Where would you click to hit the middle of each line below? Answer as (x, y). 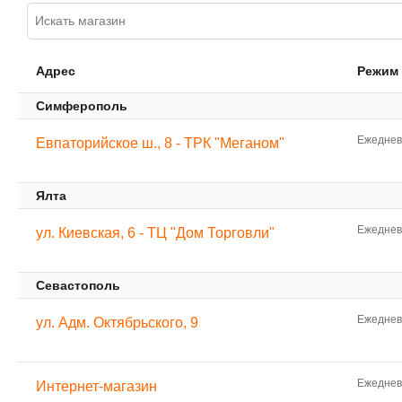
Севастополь (78, 286)
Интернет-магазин (96, 387)
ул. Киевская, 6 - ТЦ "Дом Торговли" (155, 233)
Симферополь (82, 106)
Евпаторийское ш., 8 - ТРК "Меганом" (160, 144)
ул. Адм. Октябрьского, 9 (117, 323)
